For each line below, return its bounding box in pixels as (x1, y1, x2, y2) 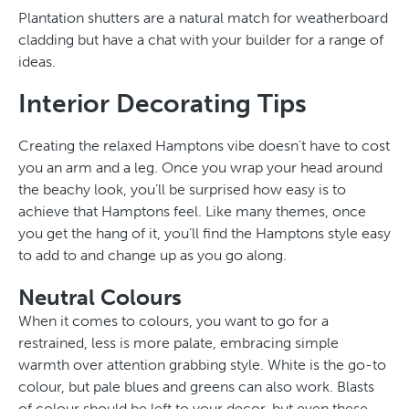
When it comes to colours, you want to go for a (18, 311, 329, 330)
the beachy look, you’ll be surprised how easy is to (18, 180, 346, 198)
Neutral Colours (18, 283, 182, 310)
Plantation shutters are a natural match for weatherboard (18, 8, 388, 26)
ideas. (18, 52, 56, 70)
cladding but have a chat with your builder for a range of (18, 30, 383, 48)
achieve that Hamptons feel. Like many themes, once (18, 202, 366, 220)
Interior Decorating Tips (18, 88, 307, 119)
